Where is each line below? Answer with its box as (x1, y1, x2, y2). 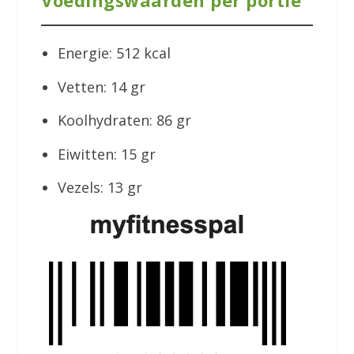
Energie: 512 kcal (57, 43, 171, 63)
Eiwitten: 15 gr (57, 144, 156, 164)
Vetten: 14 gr (57, 77, 149, 96)
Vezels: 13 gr (57, 178, 142, 198)
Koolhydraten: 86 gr (57, 111, 199, 130)
